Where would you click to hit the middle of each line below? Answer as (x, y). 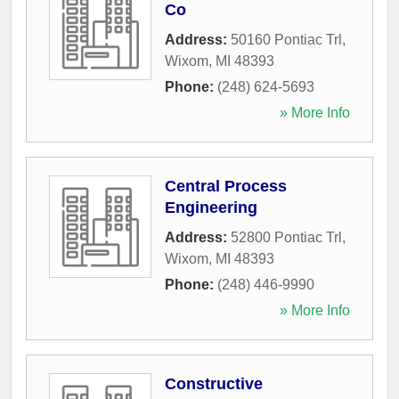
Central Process (226, 186)
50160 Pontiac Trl (286, 39)
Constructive (214, 383)
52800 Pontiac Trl (286, 237)
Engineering (211, 207)
